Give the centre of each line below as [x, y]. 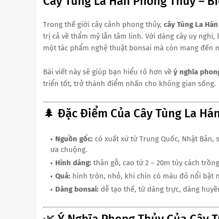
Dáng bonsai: [77, 189]
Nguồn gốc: [74, 139]
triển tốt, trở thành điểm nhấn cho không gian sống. [130, 83]
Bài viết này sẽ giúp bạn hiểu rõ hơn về [108, 72]
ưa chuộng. [69, 150]
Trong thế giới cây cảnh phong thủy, [103, 24]
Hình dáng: [73, 163]
